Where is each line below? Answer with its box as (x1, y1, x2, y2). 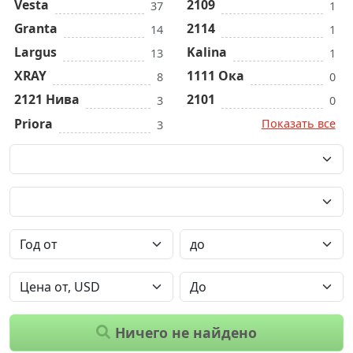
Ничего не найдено (111, 323, 257, 343)
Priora (14, 114, 53, 132)
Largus (14, 43, 57, 61)
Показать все (261, 115, 336, 131)
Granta (14, 19, 58, 37)
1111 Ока (186, 67, 244, 85)
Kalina (186, 43, 227, 61)
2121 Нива (14, 91, 80, 109)
